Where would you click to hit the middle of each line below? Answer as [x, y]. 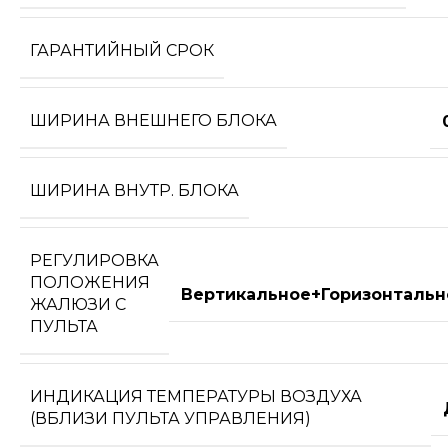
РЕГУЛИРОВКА [94, 261]
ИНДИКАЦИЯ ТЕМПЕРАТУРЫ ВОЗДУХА [196, 397]
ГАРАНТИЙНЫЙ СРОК [122, 51]
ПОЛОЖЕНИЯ [90, 283]
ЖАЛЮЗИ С [78, 305]
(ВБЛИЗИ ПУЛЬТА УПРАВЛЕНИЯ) [170, 419]
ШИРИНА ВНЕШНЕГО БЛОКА [153, 121]
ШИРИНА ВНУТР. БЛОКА [134, 191]
